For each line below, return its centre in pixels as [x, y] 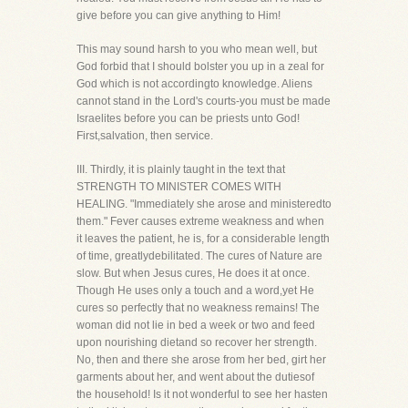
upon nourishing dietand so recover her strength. [197, 342]
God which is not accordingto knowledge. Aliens [194, 84]
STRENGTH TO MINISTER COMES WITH [179, 187]
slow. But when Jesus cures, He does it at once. [193, 273]
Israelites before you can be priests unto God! [188, 118]
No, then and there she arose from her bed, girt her [201, 360]
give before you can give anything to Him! [178, 15]
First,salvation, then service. [145, 136]
